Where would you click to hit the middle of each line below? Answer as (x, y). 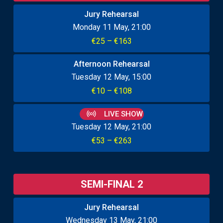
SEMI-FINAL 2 (111, 184)
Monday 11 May (100, 27)
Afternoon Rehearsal (111, 64)
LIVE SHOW (122, 114)
